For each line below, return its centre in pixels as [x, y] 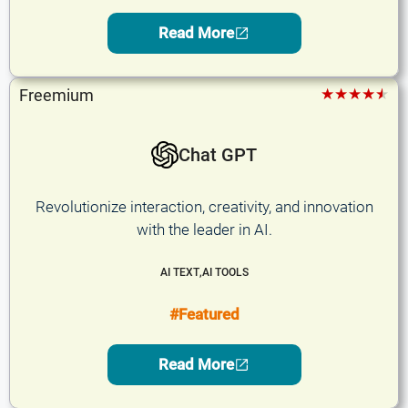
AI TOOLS [225, 272]
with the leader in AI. [204, 229]
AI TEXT [179, 272]
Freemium [56, 95]
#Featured [204, 314]
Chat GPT [218, 154]
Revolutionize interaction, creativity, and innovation [204, 206]
